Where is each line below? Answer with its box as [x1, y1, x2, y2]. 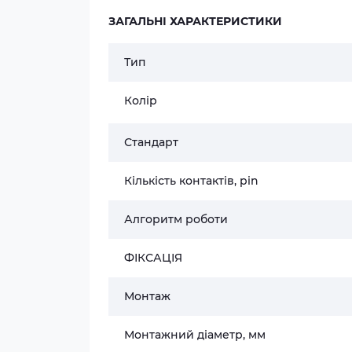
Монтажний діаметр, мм [124, 327, 266, 342]
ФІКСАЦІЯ [124, 250, 182, 265]
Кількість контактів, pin [124, 173, 258, 188]
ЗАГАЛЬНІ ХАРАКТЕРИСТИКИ [108, 13, 282, 28]
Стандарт [124, 134, 178, 149]
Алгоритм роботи [124, 211, 228, 226]
